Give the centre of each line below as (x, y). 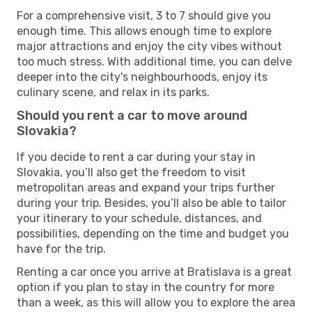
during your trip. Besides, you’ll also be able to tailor (151, 203)
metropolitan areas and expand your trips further (146, 187)
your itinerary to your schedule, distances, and (139, 218)
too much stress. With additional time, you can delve (154, 61)
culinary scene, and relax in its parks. (113, 92)
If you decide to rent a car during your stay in (136, 157)
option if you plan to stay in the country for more (146, 287)
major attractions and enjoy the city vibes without (149, 46)
